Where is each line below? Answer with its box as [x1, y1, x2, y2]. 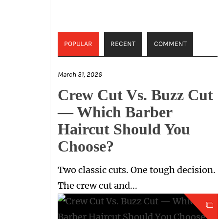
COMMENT [153, 40, 187, 48]
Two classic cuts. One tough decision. [58, 164, 216, 175]
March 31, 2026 [58, 70, 102, 79]
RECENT [110, 40, 136, 48]
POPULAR [64, 40, 93, 48]
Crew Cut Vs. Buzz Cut [58, 86, 213, 104]
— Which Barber [58, 103, 172, 121]
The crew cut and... [58, 180, 137, 191]
